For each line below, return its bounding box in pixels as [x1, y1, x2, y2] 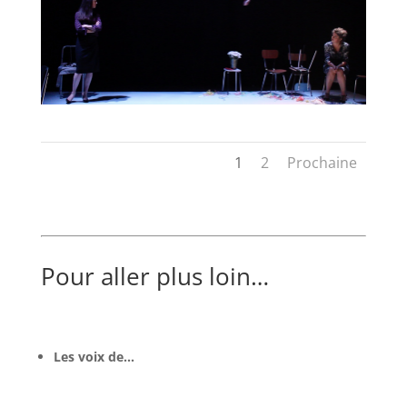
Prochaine [287, 153, 358, 174]
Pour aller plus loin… [40, 260, 269, 293]
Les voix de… [53, 348, 134, 366]
